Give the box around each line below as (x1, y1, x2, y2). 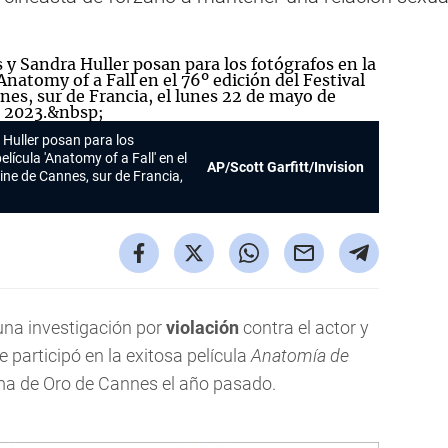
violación (166, 317, 239, 338)
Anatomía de (251, 345, 349, 366)
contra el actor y (239, 317, 369, 338)
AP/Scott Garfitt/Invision (207, 159, 364, 175)
